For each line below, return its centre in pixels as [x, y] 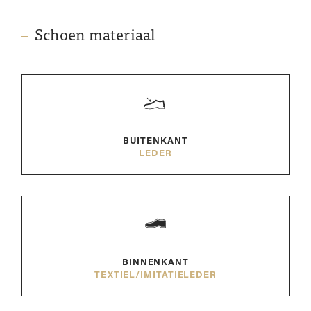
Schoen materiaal [95, 36]
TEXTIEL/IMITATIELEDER [155, 275]
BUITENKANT [155, 141]
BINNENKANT [155, 263]
